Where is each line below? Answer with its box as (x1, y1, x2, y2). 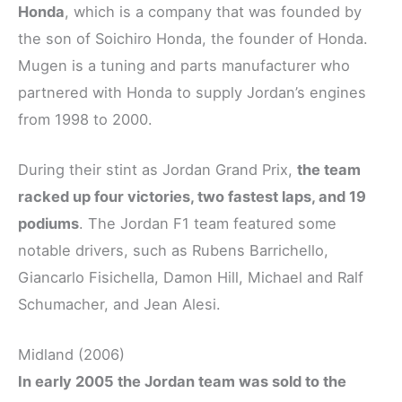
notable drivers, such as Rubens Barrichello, (18, 241, 328, 260)
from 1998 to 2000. (18, 109, 153, 128)
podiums (18, 214, 79, 233)
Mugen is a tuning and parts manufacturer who (18, 56, 350, 74)
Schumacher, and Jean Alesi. (18, 295, 221, 314)
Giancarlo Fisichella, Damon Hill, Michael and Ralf (18, 268, 363, 287)
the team (297, 161, 361, 179)
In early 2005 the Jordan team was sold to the (18, 372, 346, 391)
